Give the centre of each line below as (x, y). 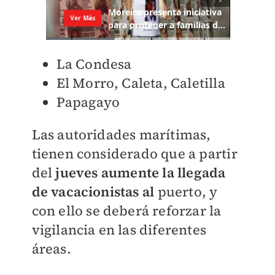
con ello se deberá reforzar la (126, 211)
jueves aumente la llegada (141, 173)
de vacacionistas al (93, 192)
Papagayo (88, 102)
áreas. (51, 249)
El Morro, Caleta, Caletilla (141, 83)
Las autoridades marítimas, (121, 135)
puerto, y (186, 192)
